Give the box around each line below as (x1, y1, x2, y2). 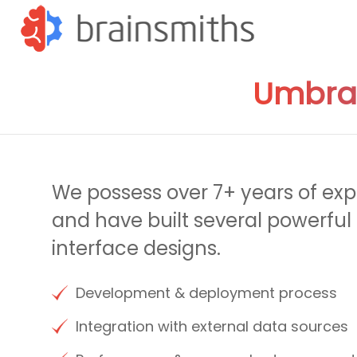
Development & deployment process (76, 283, 337, 303)
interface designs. (52, 235, 221, 261)
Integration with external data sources (76, 316, 348, 336)
